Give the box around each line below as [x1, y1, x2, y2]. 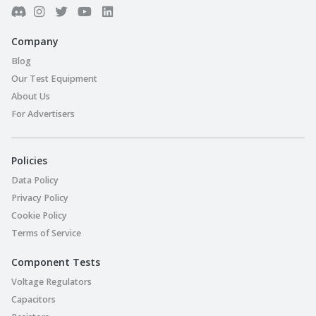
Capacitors [11, 293, 56, 305]
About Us [11, 90, 50, 102]
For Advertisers [11, 107, 75, 120]
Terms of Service [11, 226, 81, 239]
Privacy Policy [11, 191, 68, 204]
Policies [11, 153, 47, 167]
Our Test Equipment [11, 72, 97, 85]
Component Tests [11, 255, 100, 269]
